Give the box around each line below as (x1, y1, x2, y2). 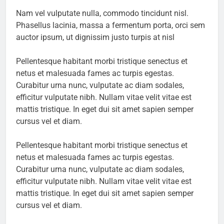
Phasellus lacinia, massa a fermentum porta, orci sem (16, 20, 205, 30)
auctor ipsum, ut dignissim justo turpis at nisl (16, 32, 174, 42)
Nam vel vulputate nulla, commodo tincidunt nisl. (16, 8, 188, 18)
